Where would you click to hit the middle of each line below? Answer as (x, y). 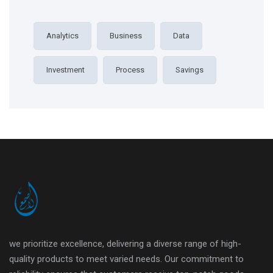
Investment (66, 69)
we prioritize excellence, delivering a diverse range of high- (125, 243)
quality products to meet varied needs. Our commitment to (126, 259)
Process (130, 69)
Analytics (62, 35)
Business (126, 35)
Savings (190, 69)
